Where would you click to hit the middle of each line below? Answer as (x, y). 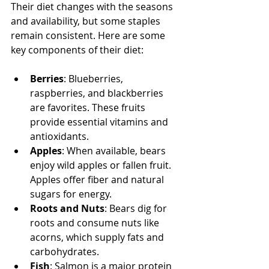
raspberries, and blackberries (98, 93)
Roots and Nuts (67, 208)
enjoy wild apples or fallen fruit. (102, 165)
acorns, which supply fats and (98, 237)
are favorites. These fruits (89, 107)
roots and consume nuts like (96, 223)
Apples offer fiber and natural (98, 180)
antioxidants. (59, 136)
